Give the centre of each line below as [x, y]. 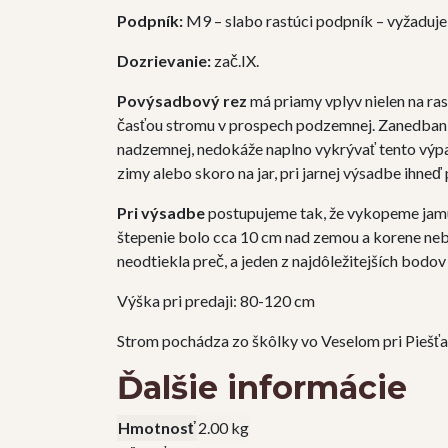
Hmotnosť [157, 428]
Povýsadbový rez [182, 101]
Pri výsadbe [161, 213]
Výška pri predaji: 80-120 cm [216, 301]
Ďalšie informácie [262, 388]
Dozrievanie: [164, 61]
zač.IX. [235, 61]
